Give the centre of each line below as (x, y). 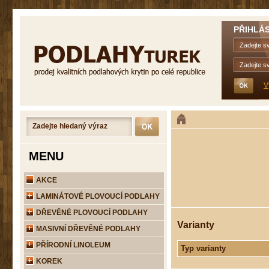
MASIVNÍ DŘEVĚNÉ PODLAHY (87, 229)
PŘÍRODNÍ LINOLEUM (72, 245)
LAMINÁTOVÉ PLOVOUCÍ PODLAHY (97, 196)
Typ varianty (203, 249)
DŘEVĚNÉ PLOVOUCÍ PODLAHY (91, 213)
